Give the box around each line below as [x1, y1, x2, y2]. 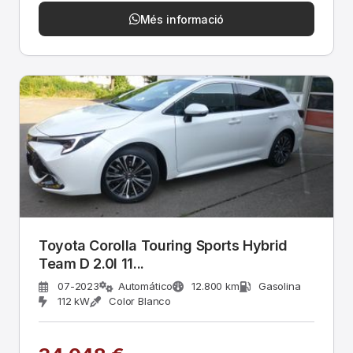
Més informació [139, 12, 225, 26]
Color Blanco [109, 295, 172, 307]
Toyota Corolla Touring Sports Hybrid [39, 237, 288, 254]
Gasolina [258, 280, 301, 292]
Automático [117, 280, 173, 292]
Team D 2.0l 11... [93, 255, 144, 272]
